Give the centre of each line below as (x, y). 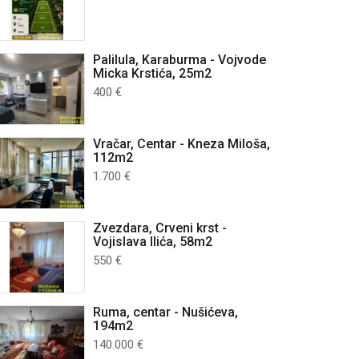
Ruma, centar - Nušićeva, (165, 312)
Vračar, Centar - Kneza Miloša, (182, 144)
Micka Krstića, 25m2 (152, 73)
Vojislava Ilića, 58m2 (153, 242)
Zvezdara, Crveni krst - (160, 228)
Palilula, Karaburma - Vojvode (179, 60)
